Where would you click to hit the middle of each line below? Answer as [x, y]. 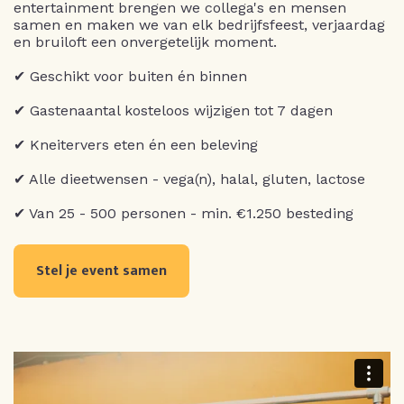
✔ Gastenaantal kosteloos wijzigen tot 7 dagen [173, 110]
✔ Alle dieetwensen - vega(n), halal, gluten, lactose [189, 179]
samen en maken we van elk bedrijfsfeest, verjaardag [199, 25]
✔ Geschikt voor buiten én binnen [130, 76]
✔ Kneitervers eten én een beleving [136, 145]
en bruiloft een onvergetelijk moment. [145, 42]
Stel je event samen [101, 271]
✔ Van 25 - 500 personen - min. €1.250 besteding [184, 213]
